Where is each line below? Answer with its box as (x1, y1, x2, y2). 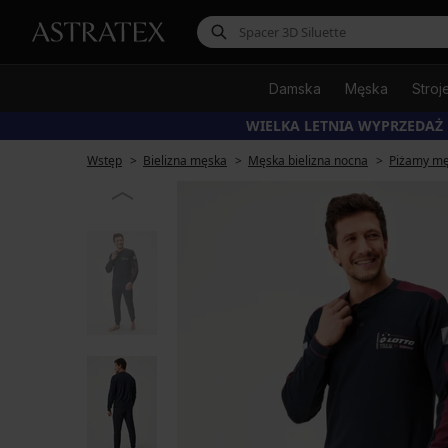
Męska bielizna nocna (248, 152, 368, 169)
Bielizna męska (143, 152, 227, 169)
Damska (269, 80, 321, 97)
